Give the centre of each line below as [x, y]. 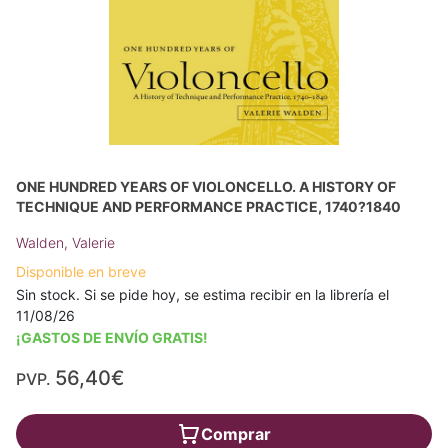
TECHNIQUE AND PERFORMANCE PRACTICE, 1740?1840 [208, 206]
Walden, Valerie [65, 242]
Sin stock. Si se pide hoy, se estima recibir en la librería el [202, 294]
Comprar [236, 434]
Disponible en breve [81, 271]
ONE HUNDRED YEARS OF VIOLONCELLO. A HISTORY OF [206, 186]
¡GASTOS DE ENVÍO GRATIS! [112, 337]
